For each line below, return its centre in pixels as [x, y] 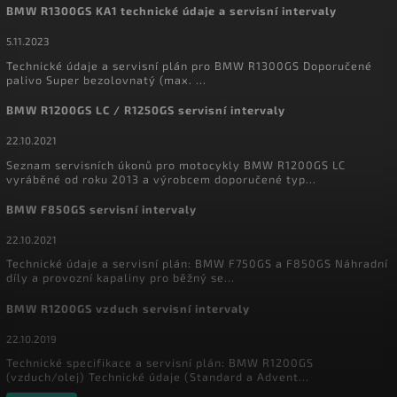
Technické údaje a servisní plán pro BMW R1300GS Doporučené [189, 65]
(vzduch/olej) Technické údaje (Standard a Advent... [158, 377]
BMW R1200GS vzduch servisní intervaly [128, 308]
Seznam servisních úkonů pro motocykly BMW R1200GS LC [176, 164]
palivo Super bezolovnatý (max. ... [106, 79]
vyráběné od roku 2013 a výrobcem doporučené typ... [161, 179]
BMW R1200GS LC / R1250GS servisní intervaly [146, 110]
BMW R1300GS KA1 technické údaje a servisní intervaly [171, 11]
